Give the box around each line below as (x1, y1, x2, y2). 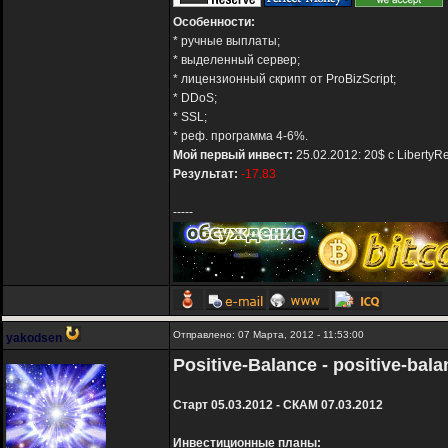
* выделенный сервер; (173, 53, 300, 68)
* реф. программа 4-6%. (173, 129, 308, 144)
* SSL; (173, 110, 207, 125)
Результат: (173, 167, 238, 182)
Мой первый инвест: (173, 148, 293, 163)
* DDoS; (173, 91, 217, 106)
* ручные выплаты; (173, 34, 280, 49)
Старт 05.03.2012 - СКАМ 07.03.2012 (173, 398, 383, 413)
